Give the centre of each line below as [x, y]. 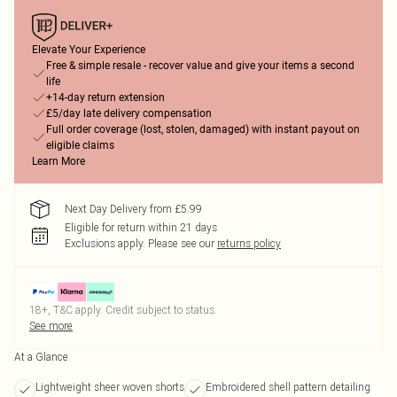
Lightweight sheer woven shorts [110, 387]
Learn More [58, 161]
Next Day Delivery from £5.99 [133, 209]
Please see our [181, 243]
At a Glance [41, 357]
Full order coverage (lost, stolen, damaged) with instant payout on [203, 129]
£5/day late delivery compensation [129, 113]
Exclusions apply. [105, 243]
